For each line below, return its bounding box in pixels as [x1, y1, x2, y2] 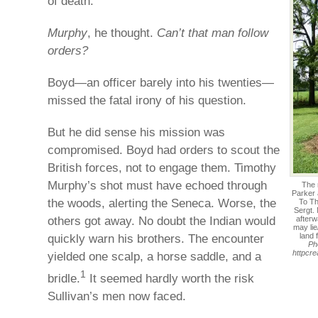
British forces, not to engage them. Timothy [48, 160, 276, 175]
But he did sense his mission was [48, 125, 225, 139]
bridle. [48, 270, 80, 285]
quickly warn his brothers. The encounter [48, 231, 264, 246]
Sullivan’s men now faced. [48, 288, 186, 303]
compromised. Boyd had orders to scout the [48, 143, 280, 157]
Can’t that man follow [157, 26, 268, 40]
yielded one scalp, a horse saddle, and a [48, 249, 261, 263]
